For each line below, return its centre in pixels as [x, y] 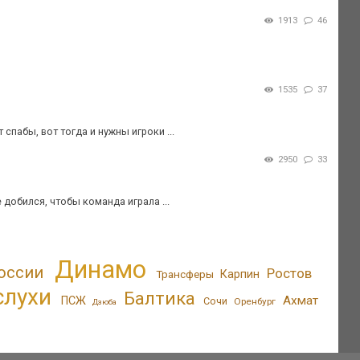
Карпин [240, 274]
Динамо [100, 269]
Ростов [290, 273]
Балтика [160, 298]
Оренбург [255, 301]
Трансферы [184, 274]
